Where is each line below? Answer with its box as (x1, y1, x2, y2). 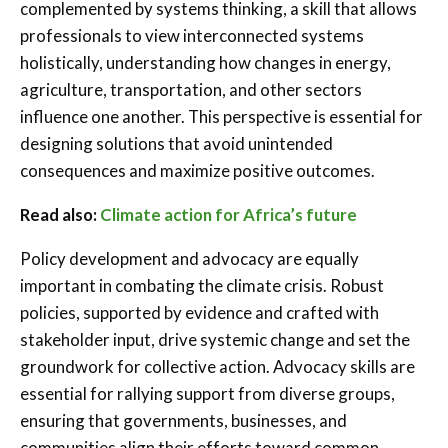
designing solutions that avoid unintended (20, 132, 333, 154)
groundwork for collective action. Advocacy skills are (20, 355, 415, 377)
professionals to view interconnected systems (20, 24, 364, 46)
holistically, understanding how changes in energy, (20, 51, 391, 73)
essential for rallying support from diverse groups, (20, 382, 395, 404)
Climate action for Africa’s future (100, 203, 357, 225)
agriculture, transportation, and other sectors (20, 78, 362, 100)
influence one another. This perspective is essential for (20, 105, 423, 127)
